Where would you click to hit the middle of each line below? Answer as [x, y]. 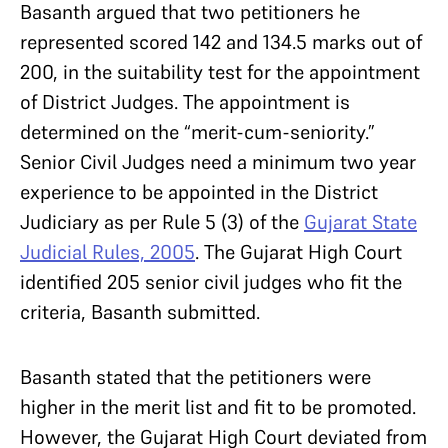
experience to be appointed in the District [199, 192]
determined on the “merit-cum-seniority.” [197, 132]
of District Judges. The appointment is [185, 102]
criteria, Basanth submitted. [140, 312]
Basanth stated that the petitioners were [195, 377]
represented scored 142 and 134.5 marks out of [221, 42]
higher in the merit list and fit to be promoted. [218, 407]
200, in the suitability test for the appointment [220, 72]
